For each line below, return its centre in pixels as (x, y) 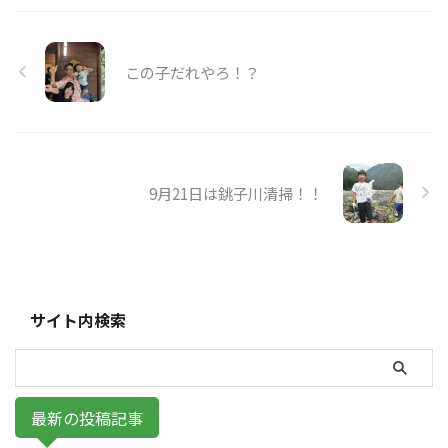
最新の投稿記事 (87, 417)
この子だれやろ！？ (192, 71)
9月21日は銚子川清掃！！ (236, 192)
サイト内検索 (78, 319)
